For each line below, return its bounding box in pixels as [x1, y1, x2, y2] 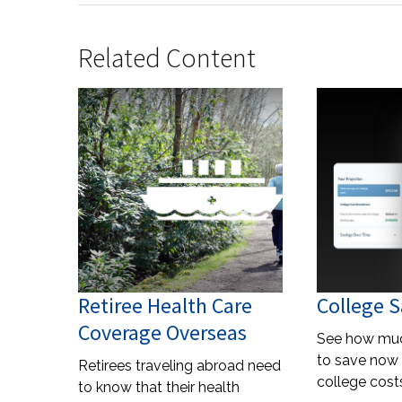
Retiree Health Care [78, 292, 252, 319]
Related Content [78, 40, 256, 74]
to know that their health [78, 379, 240, 396]
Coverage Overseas [78, 319, 247, 346]
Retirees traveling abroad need [78, 357, 281, 374]
